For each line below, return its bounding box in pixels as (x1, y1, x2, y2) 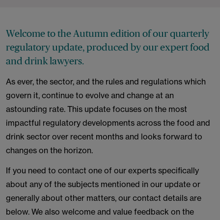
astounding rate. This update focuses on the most (6, 104, 187, 114)
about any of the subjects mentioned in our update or (6, 179, 200, 189)
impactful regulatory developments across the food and (6, 118, 210, 128)
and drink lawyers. (6, 55, 86, 66)
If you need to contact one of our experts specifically (6, 165, 199, 175)
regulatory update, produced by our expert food (6, 42, 210, 53)
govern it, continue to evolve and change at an (6, 90, 174, 100)
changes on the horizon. (6, 145, 93, 155)
